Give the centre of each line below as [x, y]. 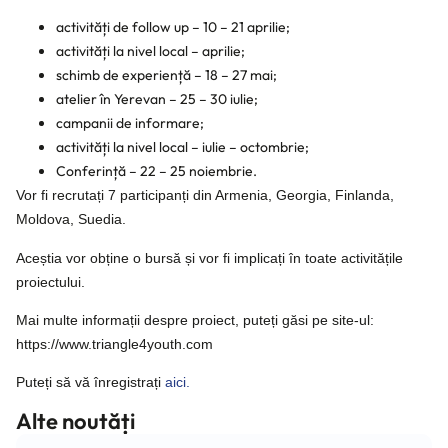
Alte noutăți [75, 420]
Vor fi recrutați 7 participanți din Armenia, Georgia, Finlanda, [205, 195]
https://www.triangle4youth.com [114, 343]
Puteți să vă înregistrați [90, 382]
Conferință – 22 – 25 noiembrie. [156, 171]
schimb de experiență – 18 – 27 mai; [166, 75]
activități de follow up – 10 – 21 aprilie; [173, 27]
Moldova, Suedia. [71, 219]
